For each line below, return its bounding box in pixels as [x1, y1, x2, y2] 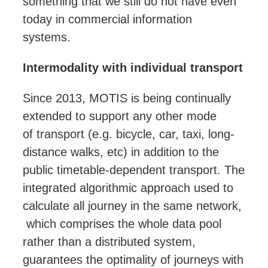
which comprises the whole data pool [23, 217, 221, 231]
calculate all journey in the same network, [23, 199, 242, 213]
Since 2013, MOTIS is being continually [23, 92, 231, 105]
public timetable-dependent [23, 163, 169, 177]
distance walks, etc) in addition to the [23, 145, 219, 159]
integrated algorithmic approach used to [23, 181, 233, 195]
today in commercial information [23, 13, 192, 26]
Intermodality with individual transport [23, 61, 243, 75]
